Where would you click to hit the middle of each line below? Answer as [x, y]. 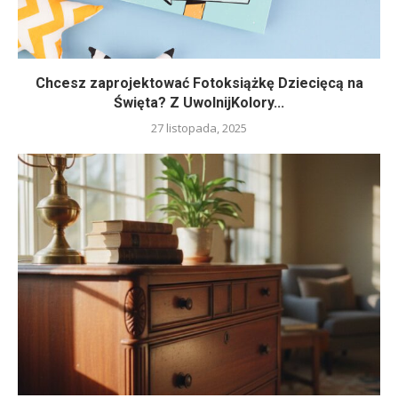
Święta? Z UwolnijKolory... [199, 102]
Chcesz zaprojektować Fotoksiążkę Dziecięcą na [199, 83]
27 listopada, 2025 [199, 127]
